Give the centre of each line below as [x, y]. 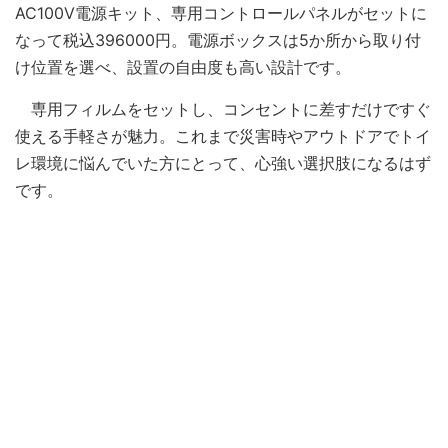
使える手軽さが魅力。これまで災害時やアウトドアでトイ [223, 135]
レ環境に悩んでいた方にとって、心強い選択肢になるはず [223, 162]
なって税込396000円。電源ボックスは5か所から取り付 [218, 39]
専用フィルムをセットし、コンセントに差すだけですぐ [223, 108]
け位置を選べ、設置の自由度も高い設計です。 [183, 66]
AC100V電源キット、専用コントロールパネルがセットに [221, 12]
